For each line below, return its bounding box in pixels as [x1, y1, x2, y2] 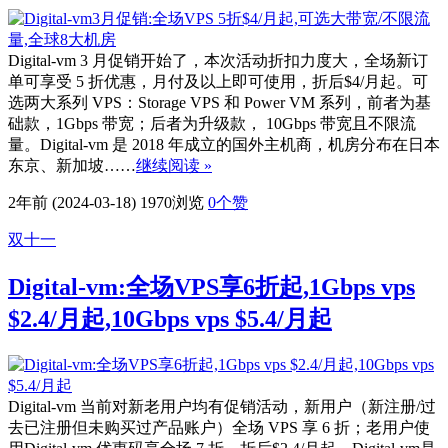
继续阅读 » [136, 156, 212, 174]
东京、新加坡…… [8, 156, 136, 174]
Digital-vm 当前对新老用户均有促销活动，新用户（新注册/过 [8, 397, 436, 415]
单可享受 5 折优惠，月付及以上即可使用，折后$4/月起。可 [8, 72, 428, 90]
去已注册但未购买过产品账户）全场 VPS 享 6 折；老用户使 [8, 418, 430, 436]
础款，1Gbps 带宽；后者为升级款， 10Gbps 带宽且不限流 [8, 114, 416, 132]
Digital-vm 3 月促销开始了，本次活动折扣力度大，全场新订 [8, 51, 428, 69]
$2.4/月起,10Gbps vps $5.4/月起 [8, 305, 332, 332]
